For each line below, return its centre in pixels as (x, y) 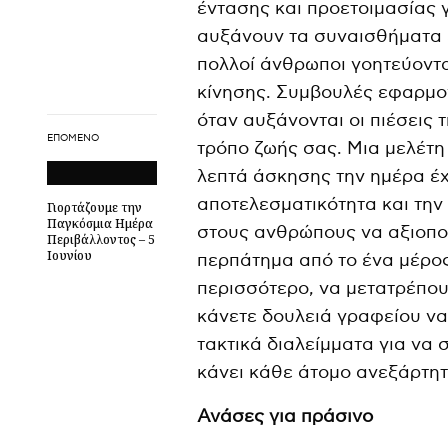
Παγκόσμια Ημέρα (100, 223)
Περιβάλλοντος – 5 (101, 239)
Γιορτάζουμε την (94, 207)
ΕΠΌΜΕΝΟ (73, 137)
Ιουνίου (69, 255)
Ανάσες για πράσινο (285, 416)
